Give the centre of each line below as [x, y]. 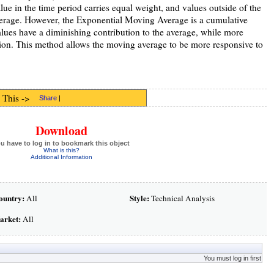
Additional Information [61, 157]
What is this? [61, 150]
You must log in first [232, 258]
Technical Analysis [182, 198]
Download [61, 131]
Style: [139, 198]
